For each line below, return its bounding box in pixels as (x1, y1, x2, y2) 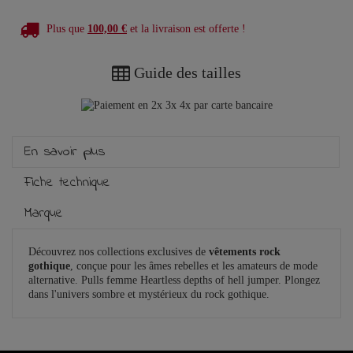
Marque (24, 203, 63, 225)
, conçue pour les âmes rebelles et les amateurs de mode (70, 260, 318, 273)
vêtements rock (209, 246, 281, 258)
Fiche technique (24, 173, 110, 194)
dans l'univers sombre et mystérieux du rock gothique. (28, 288, 269, 301)
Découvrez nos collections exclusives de (28, 246, 209, 258)
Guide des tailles (134, 64, 241, 82)
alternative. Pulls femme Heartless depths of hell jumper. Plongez (28, 274, 320, 287)
